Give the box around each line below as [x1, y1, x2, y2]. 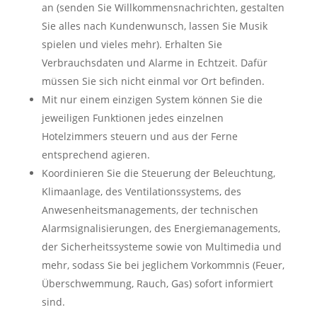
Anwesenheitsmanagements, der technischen [41, 203, 258, 217]
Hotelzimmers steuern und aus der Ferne [41, 129, 238, 144]
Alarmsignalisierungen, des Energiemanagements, [41, 221, 280, 236]
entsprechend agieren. [41, 148, 150, 162]
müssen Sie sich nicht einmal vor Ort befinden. [41, 74, 265, 88]
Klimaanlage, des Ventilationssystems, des [41, 185, 241, 199]
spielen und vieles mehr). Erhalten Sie [41, 38, 222, 52]
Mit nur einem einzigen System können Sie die [41, 93, 263, 107]
